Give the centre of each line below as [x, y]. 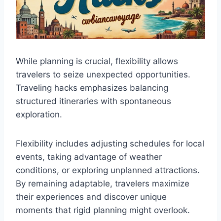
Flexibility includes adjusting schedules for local [110, 144]
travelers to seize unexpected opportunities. [103, 75]
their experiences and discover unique [91, 197]
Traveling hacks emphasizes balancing [92, 88]
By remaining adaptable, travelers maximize [103, 184]
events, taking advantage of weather [89, 157]
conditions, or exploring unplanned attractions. [108, 170]
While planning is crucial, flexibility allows [97, 61]
